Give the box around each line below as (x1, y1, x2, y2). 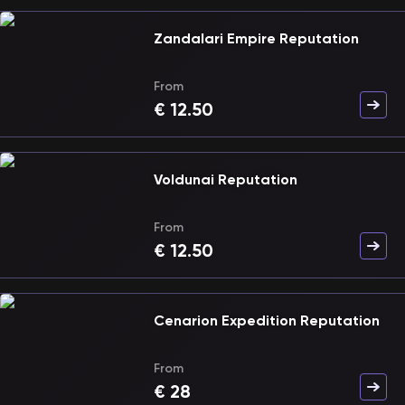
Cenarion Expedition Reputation (154, 312, 380, 329)
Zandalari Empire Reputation (154, 30, 359, 47)
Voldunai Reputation (154, 171, 297, 188)
